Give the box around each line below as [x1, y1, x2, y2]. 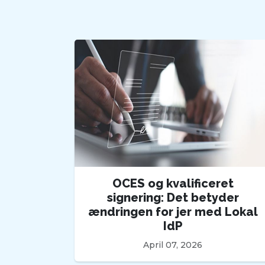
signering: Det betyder [106, 190, 239, 205]
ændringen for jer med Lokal [88, 205, 258, 219]
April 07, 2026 [143, 240, 202, 251]
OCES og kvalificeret [112, 176, 234, 191]
